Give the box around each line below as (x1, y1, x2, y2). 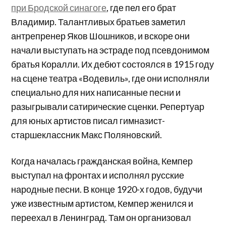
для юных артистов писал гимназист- (11, 115, 165, 127)
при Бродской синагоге (11, 2, 107, 14)
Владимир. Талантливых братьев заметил (11, 16, 186, 28)
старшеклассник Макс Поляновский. (11, 129, 162, 141)
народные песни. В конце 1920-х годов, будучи (11, 184, 203, 195)
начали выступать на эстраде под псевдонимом (11, 44, 210, 56)
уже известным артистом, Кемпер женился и (11, 198, 194, 209)
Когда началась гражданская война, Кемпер (11, 155, 193, 167)
